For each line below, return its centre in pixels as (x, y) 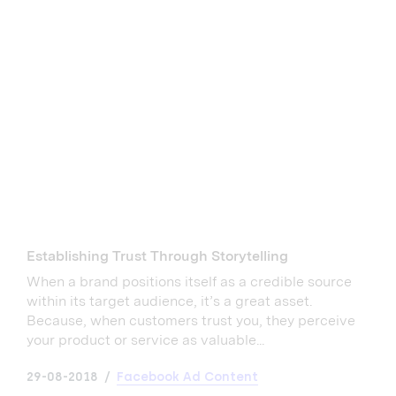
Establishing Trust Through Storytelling (157, 256)
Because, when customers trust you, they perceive (191, 321)
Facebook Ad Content (187, 377)
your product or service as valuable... (145, 340)
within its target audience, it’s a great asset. (169, 301)
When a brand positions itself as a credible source (189, 282)
